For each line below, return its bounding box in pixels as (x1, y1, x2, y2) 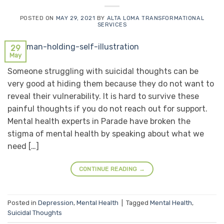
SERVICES (97, 21, 127, 28)
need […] (7, 141, 39, 151)
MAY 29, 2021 (55, 14, 95, 21)
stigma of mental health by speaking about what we (7, 128, 204, 138)
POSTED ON (19, 14, 56, 21)
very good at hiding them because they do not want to (7, 78, 214, 88)
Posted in (7, 199, 38, 207)
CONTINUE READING (78, 165, 139, 172)
